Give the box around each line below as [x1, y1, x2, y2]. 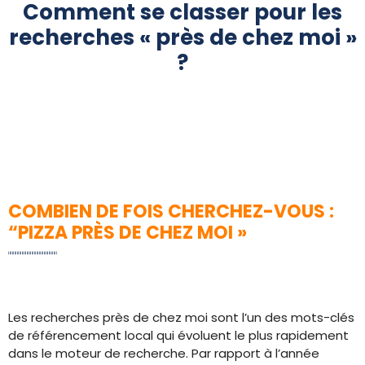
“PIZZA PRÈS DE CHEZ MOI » [8, 220, 247, 245]
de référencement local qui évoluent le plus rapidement [8, 327, 349, 344]
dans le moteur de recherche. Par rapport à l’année [8, 345, 319, 362]
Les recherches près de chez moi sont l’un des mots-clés [8, 309, 354, 326]
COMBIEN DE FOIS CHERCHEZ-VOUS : [8, 199, 334, 224]
